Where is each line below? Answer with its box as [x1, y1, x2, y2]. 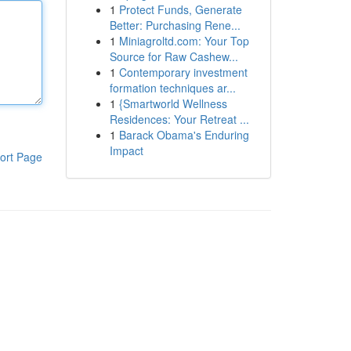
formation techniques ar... [109, 80, 236, 96]
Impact [109, 143, 143, 158]
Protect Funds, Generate [118, 2, 242, 17]
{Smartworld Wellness [118, 96, 227, 111]
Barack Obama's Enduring [118, 127, 249, 143]
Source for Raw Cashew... [109, 49, 238, 64]
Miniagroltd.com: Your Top [118, 33, 249, 49]
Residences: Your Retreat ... [109, 111, 249, 127]
